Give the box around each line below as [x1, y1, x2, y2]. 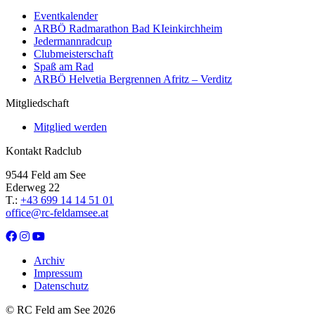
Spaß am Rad [34, 60, 94, 72]
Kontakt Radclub [6, 144, 82, 157]
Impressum [34, 266, 82, 279]
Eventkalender [34, 9, 98, 22]
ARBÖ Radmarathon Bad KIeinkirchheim [34, 22, 222, 34]
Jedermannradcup [34, 34, 112, 47]
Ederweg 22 [6, 181, 60, 193]
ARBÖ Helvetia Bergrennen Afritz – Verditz [34, 72, 232, 85]
